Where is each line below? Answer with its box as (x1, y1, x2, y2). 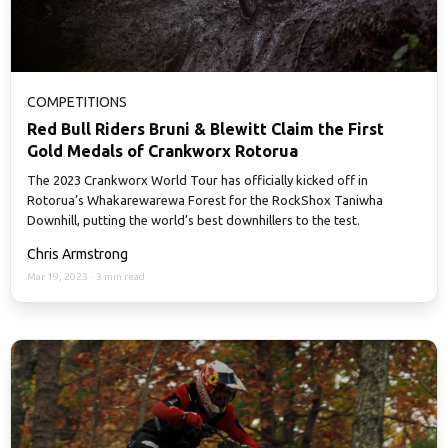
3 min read (96, 270, 145, 282)
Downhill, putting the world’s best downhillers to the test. (27, 212, 366, 227)
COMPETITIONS (27, 93, 127, 110)
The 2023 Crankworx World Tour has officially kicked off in (27, 172, 368, 187)
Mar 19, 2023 (27, 270, 90, 282)
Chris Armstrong (27, 245, 128, 262)
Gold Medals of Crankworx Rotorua (27, 141, 298, 160)
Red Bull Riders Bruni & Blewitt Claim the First (27, 119, 384, 138)
